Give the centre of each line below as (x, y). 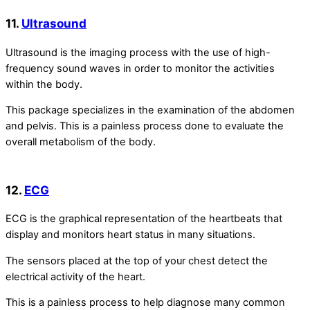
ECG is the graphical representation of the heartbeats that (144, 219)
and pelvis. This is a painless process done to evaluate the (145, 126)
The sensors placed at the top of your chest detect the (137, 261)
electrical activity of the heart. (75, 276)
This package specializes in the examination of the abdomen (150, 110)
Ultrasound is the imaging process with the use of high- (138, 52)
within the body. (44, 84)
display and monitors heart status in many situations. (130, 235)
